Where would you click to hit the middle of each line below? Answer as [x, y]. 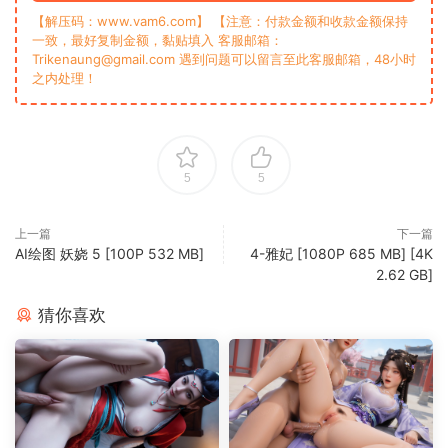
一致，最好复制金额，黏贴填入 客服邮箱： [157, 40]
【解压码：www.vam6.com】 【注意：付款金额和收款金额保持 [220, 21]
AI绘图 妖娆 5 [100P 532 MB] [109, 253]
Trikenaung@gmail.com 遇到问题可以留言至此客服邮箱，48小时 [224, 59]
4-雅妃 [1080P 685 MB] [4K [341, 253]
